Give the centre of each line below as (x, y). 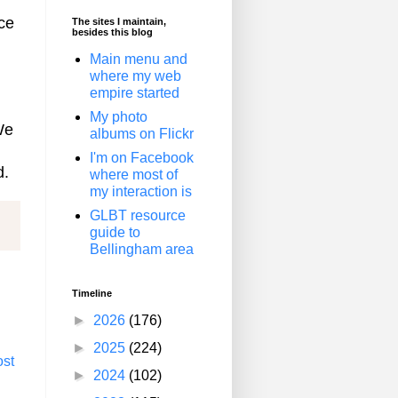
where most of (134, 175)
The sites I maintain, (119, 21)
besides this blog (112, 32)
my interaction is (141, 191)
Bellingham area (142, 249)
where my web (135, 76)
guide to (115, 232)
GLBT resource (138, 215)
